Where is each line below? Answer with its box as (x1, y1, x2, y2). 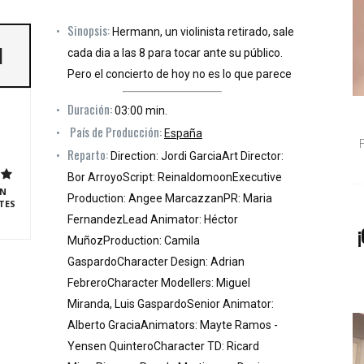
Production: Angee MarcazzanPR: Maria (67, 192, 272, 206)
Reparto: (67, 145, 108, 164)
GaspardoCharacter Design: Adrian (67, 255, 245, 269)
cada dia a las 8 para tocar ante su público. (67, 46, 283, 60)
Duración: (67, 100, 112, 119)
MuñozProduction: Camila (67, 234, 200, 248)
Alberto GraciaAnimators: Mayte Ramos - (67, 318, 278, 332)
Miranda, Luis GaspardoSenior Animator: (67, 297, 274, 311)
